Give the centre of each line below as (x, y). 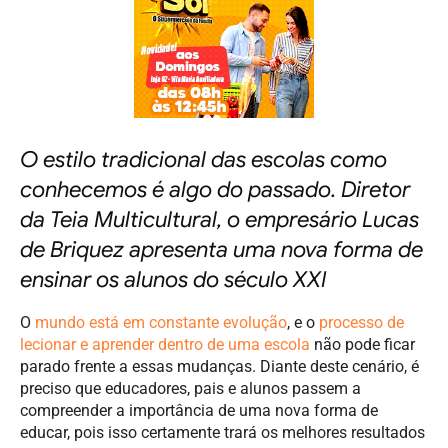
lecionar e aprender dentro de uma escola (165, 344)
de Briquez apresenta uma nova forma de (221, 249)
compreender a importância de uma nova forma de (199, 410)
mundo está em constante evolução (161, 322)
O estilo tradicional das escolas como (203, 159)
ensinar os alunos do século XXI (173, 279)
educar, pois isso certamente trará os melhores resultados (222, 432)
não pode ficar (362, 344)
